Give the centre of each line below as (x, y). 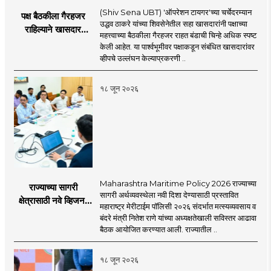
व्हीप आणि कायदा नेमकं (53, 56)
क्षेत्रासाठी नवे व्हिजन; (53, 200)
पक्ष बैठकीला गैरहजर (53, 16)
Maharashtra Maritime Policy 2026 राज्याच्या (178, 183)
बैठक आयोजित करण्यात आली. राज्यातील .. (158, 229)
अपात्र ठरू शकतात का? (53, 42)
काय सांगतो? (53, 69)
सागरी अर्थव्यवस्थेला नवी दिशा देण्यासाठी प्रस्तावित (169, 194)
